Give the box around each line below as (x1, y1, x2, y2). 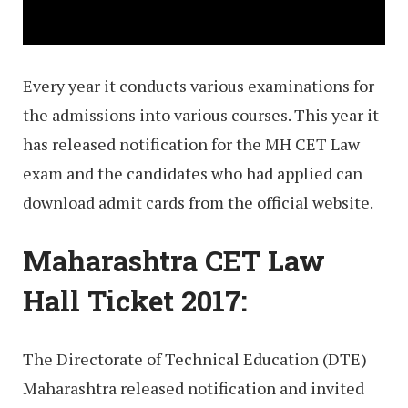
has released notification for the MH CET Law (23, 133, 360, 156)
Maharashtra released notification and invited (23, 376, 364, 399)
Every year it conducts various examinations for (23, 75, 374, 97)
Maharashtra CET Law (23, 242, 325, 280)
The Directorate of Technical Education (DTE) (23, 347, 367, 370)
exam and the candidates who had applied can (23, 162, 362, 185)
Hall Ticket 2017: (23, 282, 248, 320)
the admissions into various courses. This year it (23, 104, 379, 127)
